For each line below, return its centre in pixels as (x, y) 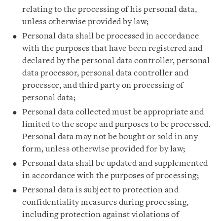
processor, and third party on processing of (103, 86)
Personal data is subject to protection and (100, 190)
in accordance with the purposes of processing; (110, 176)
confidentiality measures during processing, (106, 203)
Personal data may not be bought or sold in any (110, 137)
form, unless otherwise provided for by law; (104, 149)
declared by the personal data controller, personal (116, 61)
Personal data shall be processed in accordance (110, 36)
